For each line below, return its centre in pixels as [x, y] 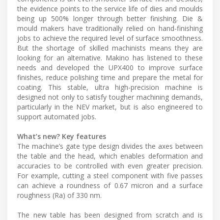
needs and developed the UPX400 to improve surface [110, 67]
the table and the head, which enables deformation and [110, 156]
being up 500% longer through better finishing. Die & [110, 18]
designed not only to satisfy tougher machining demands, [110, 97]
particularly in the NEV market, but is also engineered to [110, 107]
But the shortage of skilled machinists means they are [110, 48]
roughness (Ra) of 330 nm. [59, 195]
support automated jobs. [57, 116]
